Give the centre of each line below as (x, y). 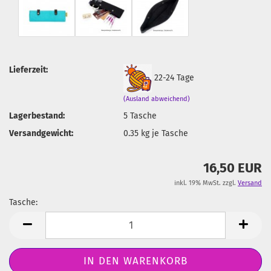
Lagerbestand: (37, 116)
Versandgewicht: (41, 133)
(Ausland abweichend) (157, 99)
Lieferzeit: (28, 70)
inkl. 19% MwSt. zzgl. (206, 183)
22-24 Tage (175, 77)
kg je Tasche (164, 133)
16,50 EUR (233, 168)
